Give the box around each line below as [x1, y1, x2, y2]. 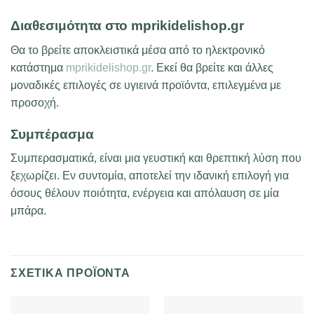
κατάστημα [11, 61, 66, 74]
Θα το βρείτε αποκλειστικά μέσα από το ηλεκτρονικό [11, 43, 265, 56]
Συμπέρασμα [11, 126, 94, 142]
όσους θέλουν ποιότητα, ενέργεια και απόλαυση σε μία [11, 187, 279, 200]
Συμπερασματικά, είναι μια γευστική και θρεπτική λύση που [11, 152, 301, 165]
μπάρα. [11, 205, 46, 217]
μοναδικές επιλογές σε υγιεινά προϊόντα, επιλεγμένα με [11, 78, 281, 91]
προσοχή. [11, 96, 59, 109]
